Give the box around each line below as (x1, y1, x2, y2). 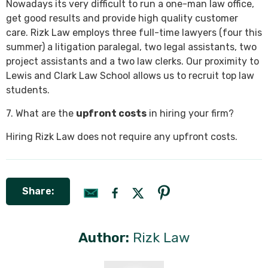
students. (6, 84, 50, 96)
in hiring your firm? (147, 108, 234, 120)
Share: (22, 185, 54, 197)
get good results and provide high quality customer (6, 13, 238, 25)
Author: (78, 229, 129, 246)
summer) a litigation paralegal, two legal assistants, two (6, 41, 257, 53)
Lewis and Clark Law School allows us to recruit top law (6, 70, 254, 82)
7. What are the (6, 108, 76, 120)
